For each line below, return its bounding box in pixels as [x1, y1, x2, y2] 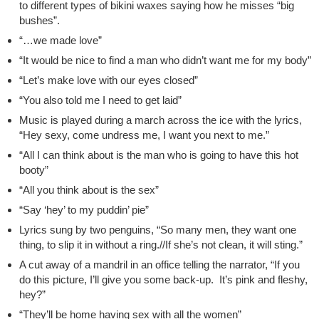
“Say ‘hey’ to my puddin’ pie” [19, 204, 149, 216]
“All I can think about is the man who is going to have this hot [19, 149, 298, 162]
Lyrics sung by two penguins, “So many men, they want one [19, 224, 296, 236]
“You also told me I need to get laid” [19, 94, 182, 107]
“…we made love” [19, 34, 102, 47]
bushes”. [19, 14, 60, 27]
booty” [19, 164, 48, 177]
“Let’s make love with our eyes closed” [19, 74, 198, 87]
